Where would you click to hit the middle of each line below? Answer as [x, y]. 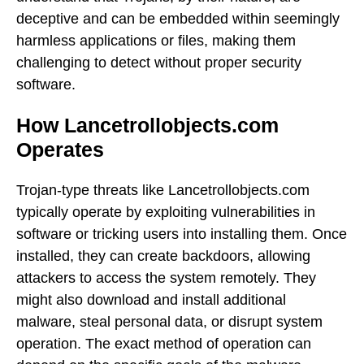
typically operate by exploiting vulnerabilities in [166, 212]
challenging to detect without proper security [159, 62]
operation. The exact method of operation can [164, 343]
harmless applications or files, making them [156, 40]
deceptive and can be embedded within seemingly [178, 18]
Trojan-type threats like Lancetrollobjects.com [163, 190]
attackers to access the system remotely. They [166, 277]
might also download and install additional [151, 299]
